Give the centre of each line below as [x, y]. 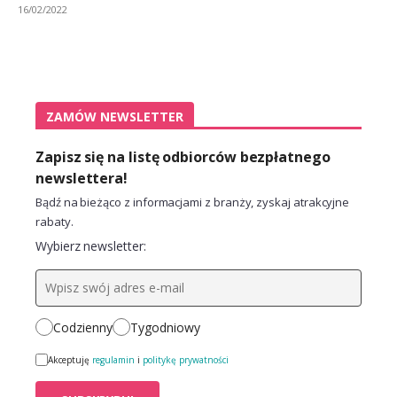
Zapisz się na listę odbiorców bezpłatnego [183, 156]
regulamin [113, 360]
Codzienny [83, 327]
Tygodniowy [165, 327]
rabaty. [54, 221]
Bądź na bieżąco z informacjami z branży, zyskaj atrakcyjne [193, 202]
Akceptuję [70, 360]
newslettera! [82, 178]
